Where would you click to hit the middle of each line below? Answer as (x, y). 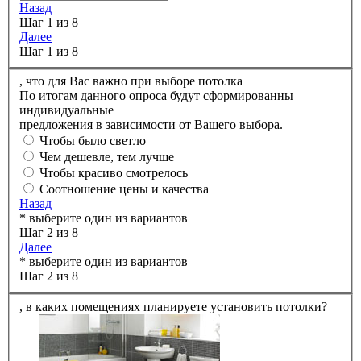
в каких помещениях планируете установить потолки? (176, 306)
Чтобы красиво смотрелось (114, 173)
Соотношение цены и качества (124, 189)
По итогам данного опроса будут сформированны (156, 96)
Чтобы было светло (93, 141)
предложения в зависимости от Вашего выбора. (151, 125)
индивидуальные (66, 110)
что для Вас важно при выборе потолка (134, 81)
